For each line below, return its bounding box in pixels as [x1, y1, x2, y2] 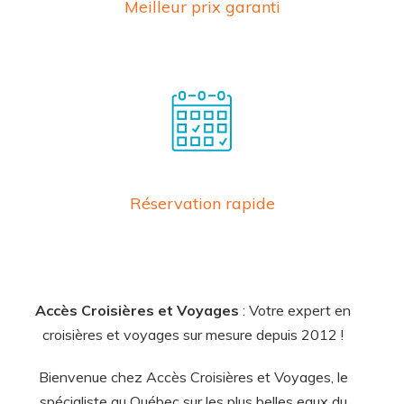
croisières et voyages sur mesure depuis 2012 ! [42, 325, 344, 344]
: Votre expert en [239, 300, 351, 319]
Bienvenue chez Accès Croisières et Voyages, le [38, 367, 348, 386]
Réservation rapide [129, 192, 275, 214]
